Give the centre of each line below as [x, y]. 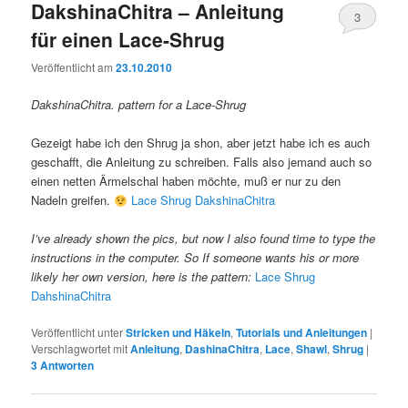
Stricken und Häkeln [178, 333]
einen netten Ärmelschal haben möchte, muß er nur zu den [186, 181]
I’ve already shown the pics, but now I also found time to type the [204, 239]
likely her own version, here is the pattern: [143, 277]
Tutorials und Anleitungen [302, 333]
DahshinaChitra [71, 296]
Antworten [66, 366]
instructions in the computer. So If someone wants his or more [195, 258]
